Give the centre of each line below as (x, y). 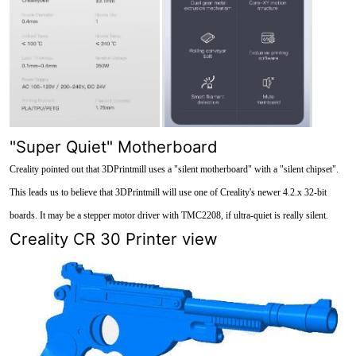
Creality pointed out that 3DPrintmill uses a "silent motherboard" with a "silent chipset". (174, 169)
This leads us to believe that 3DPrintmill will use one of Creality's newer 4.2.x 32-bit (168, 192)
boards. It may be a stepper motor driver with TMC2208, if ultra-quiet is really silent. (168, 215)
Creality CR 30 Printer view (113, 238)
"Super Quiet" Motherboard (113, 146)
